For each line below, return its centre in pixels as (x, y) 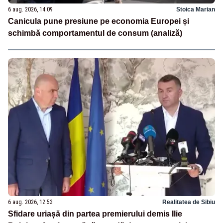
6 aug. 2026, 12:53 (30, 202)
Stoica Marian (196, 10)
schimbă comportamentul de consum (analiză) (95, 33)
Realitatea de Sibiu (189, 202)
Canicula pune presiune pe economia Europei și (99, 21)
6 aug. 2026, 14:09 (30, 10)
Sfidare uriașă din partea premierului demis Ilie (95, 214)
